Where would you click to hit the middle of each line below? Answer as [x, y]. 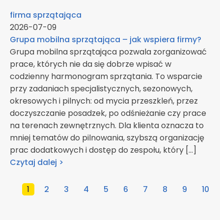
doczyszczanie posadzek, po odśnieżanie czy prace [108, 113]
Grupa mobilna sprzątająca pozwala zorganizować [108, 52]
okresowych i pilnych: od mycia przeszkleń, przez [104, 101]
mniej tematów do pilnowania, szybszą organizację [107, 138]
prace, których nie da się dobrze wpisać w [91, 64]
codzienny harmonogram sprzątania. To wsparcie [106, 77]
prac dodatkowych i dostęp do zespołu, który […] [103, 150]
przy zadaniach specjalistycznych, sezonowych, [101, 89]
